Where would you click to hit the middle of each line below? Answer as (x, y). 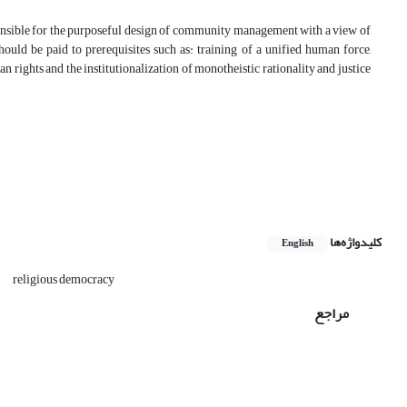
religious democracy (64, 280)
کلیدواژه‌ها (356, 243)
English (298, 244)
